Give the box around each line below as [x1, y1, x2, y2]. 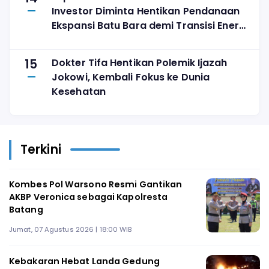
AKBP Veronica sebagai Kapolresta [9, 190, 168, 203]
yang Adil [52, 32, 98, 47]
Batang [9, 203, 43, 216]
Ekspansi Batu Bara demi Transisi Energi [52, 18, 248, 32]
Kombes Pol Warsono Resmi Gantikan [9, 178, 183, 190]
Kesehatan [52, 84, 106, 98]
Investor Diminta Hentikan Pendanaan [52, 4, 240, 18]
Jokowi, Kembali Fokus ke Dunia [52, 70, 210, 84]
